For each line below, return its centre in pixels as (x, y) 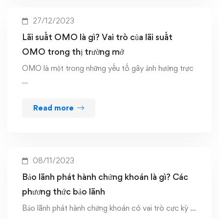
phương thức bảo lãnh (64, 191)
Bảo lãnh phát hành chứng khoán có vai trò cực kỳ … (109, 208)
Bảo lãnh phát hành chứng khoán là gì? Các (105, 177)
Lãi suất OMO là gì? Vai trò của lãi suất (97, 37)
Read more (54, 108)
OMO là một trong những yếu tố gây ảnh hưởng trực (108, 68)
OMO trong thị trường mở (73, 52)
